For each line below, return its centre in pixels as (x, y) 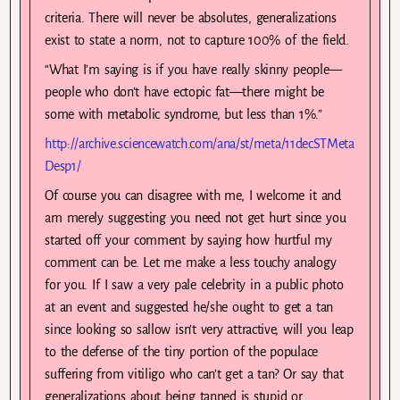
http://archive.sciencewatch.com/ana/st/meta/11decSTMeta (200, 144)
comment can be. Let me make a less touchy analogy (191, 263)
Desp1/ (63, 167)
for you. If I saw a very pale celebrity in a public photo (194, 285)
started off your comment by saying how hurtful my (188, 241)
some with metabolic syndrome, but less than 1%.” (183, 114)
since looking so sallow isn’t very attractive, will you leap (199, 330)
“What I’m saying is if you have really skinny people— (193, 69)
